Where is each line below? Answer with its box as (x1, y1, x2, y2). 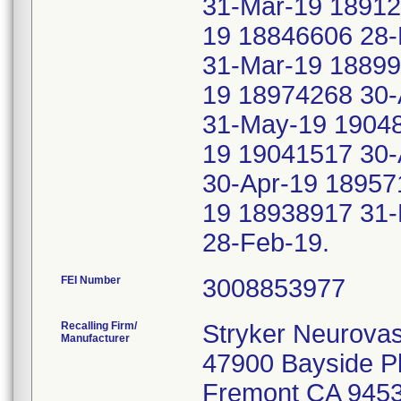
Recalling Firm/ (61, 320, 137, 332)
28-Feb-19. (202, 228, 337, 257)
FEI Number (61, 274, 121, 286)
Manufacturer (61, 332, 130, 345)
